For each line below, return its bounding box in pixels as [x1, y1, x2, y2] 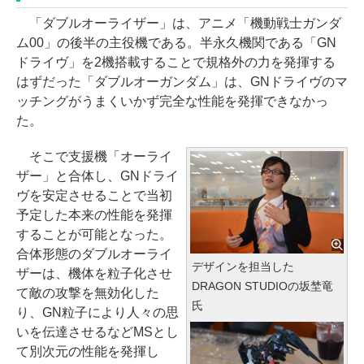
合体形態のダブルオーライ [16, 247, 172, 261]
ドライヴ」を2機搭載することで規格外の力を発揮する [16, 55, 336, 69]
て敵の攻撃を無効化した [16, 286, 159, 300]
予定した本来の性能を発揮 [16, 208, 172, 222]
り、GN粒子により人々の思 [16, 305, 179, 319]
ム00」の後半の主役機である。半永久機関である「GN [16, 36, 336, 50]
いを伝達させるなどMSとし [16, 325, 179, 339]
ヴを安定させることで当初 [16, 188, 172, 202]
